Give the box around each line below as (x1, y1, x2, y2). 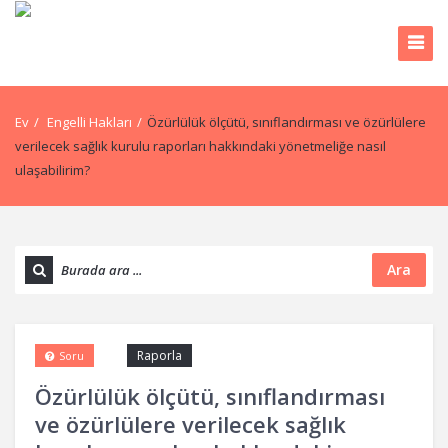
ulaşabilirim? (15, 161, 90, 179)
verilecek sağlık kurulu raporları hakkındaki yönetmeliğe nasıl (15, 137, 386, 155)
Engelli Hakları (47, 113, 132, 131)
